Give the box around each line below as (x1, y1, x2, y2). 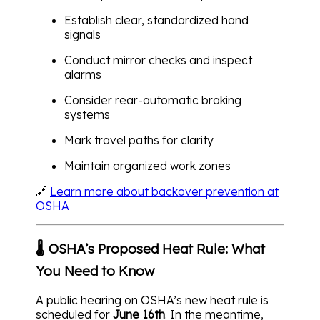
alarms (64, 67, 101, 82)
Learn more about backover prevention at (50, 184, 279, 199)
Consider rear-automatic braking (64, 93, 241, 108)
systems (64, 107, 110, 122)
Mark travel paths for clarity (64, 133, 214, 148)
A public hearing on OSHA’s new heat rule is (36, 292, 269, 307)
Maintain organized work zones (64, 159, 231, 174)
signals (64, 27, 101, 42)
